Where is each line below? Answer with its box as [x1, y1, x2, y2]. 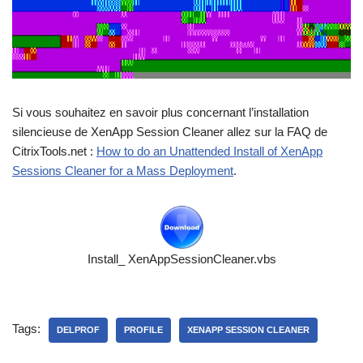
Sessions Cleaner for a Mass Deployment [12, 163, 233, 177]
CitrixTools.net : [12, 143, 96, 158]
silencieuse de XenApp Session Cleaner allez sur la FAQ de [12, 124, 327, 139]
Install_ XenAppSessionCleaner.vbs [87, 251, 276, 266]
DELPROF [57, 324, 100, 335]
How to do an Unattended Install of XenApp [96, 143, 322, 158]
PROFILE [124, 324, 163, 335]
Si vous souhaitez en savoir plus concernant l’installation [12, 105, 309, 119]
